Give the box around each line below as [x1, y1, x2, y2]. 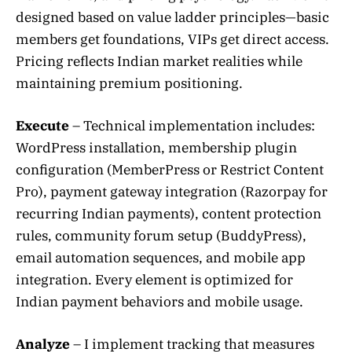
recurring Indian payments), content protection [16, 205, 321, 223]
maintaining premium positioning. [16, 74, 243, 92]
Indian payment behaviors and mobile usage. [16, 293, 303, 311]
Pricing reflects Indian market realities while [16, 52, 302, 70]
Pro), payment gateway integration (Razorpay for [16, 183, 328, 201]
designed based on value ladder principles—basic [16, 8, 329, 26]
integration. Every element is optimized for [16, 271, 293, 289]
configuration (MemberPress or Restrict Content [16, 161, 324, 179]
